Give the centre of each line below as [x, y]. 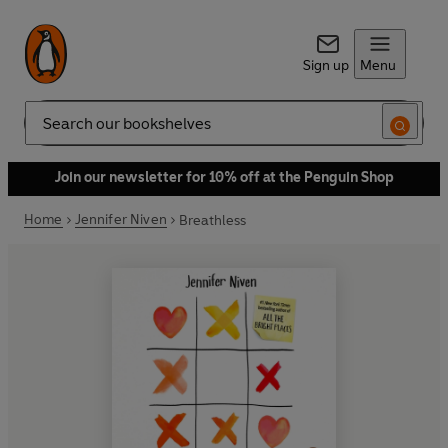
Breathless [212, 220]
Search [46, 131]
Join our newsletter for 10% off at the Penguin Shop [224, 177]
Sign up [325, 65]
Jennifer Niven [120, 219]
